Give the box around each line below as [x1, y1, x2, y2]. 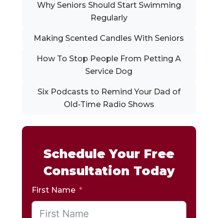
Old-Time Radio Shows [63, 100, 154, 109]
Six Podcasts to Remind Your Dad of [37, 87, 181, 97]
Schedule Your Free [43, 146, 175, 162]
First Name [31, 185, 75, 195]
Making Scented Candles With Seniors [34, 34, 184, 43]
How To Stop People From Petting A [36, 54, 182, 64]
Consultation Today [43, 163, 175, 179]
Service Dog [85, 67, 133, 76]
